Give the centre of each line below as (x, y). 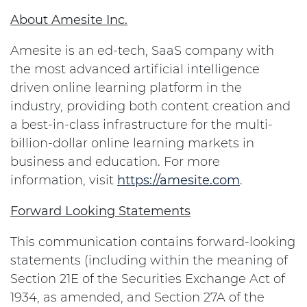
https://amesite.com (179, 180)
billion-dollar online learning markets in (132, 143)
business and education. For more (115, 162)
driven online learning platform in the (126, 88)
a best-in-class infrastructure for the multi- (142, 125)
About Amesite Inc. (69, 20)
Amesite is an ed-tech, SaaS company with (142, 51)
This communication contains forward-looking (153, 242)
